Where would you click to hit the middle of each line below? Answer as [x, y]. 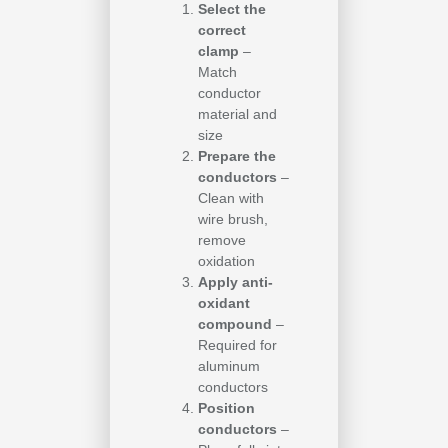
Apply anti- [235, 282]
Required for [237, 345]
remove [222, 240]
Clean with [231, 198]
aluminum [229, 366]
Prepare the [237, 156]
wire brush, [233, 219]
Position [226, 408]
